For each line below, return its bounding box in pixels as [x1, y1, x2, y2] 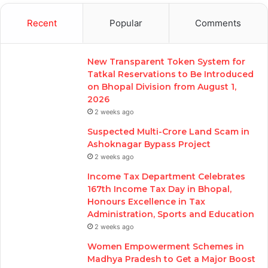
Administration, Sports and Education [87, 209, 254, 220]
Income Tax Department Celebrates [87, 171, 245, 182]
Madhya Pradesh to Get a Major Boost [87, 254, 255, 265]
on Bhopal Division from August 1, [87, 81, 236, 93]
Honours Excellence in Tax [87, 196, 205, 208]
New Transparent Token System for [87, 56, 245, 68]
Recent [26, 17, 57, 29]
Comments [195, 17, 242, 29]
